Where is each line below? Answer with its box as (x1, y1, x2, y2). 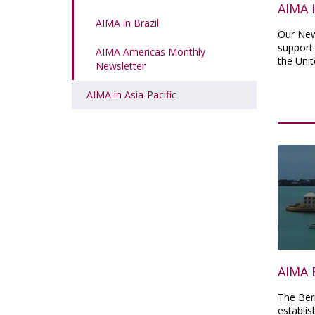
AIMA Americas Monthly (96, 45, 205, 58)
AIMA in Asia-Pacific (86, 88, 176, 101)
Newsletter (96, 59, 146, 72)
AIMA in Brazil (96, 16, 159, 30)
